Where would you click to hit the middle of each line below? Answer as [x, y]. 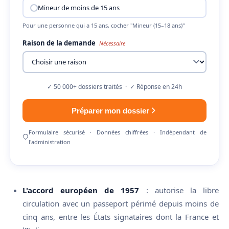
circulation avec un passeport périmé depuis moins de [121, 203]
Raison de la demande [60, 43]
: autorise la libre [179, 190]
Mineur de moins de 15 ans [78, 8]
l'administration [49, 142]
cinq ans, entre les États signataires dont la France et [121, 216]
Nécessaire [112, 43]
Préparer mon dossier [110, 110]
